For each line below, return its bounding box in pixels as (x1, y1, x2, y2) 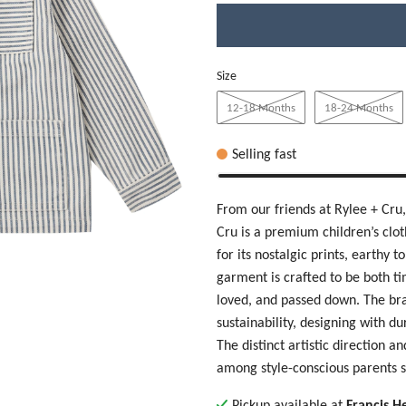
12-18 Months (227, 101, 295, 114)
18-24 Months (324, 101, 393, 114)
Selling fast (232, 145, 296, 162)
